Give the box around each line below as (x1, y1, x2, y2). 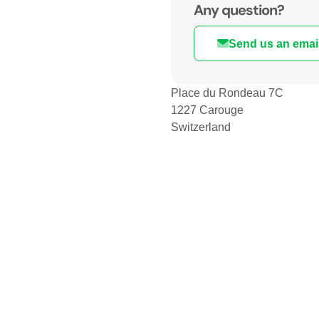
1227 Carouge (171, 101, 244, 117)
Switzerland (171, 118, 231, 135)
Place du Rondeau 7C (171, 84, 283, 100)
